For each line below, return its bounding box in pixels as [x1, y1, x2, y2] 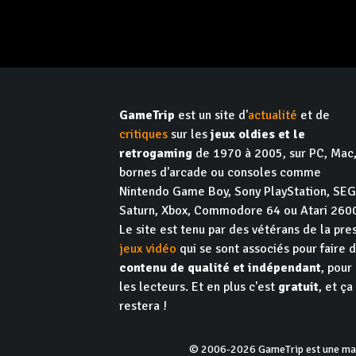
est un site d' [175, 107, 248, 123]
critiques [119, 126, 168, 142]
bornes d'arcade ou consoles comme [119, 164, 321, 180]
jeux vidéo [119, 241, 176, 257]
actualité [248, 107, 297, 123]
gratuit [278, 279, 319, 295]
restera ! [119, 298, 167, 314]
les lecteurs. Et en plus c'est [119, 279, 278, 295]
